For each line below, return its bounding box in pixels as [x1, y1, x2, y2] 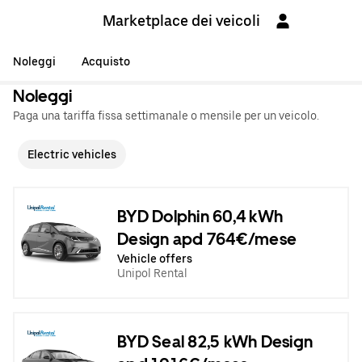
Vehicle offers [117, 251, 192, 265]
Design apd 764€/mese [117, 229, 297, 249]
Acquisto [82, 55, 130, 68]
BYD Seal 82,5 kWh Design [117, 331, 313, 351]
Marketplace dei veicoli [102, 12, 260, 29]
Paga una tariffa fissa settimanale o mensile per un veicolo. [13, 109, 319, 122]
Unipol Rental [117, 266, 187, 280]
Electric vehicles [27, 148, 116, 161]
